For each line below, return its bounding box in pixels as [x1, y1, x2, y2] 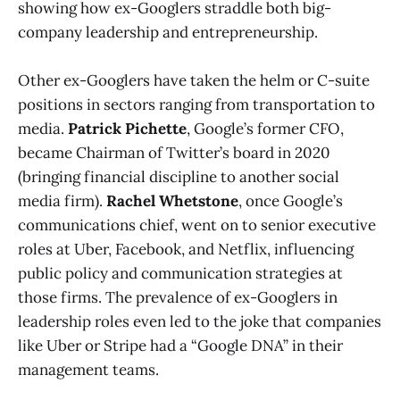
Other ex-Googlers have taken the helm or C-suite [18, 71, 370, 91]
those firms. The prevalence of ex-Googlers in [18, 287, 337, 308]
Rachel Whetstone [106, 191, 238, 212]
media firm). [18, 191, 106, 212]
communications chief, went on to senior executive [18, 215, 376, 236]
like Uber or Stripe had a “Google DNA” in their [18, 336, 343, 356]
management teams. [18, 360, 159, 380]
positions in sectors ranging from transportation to [18, 95, 375, 115]
